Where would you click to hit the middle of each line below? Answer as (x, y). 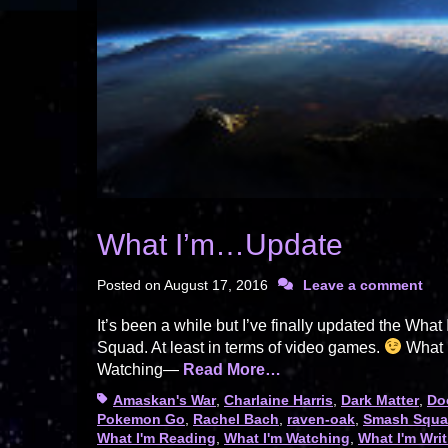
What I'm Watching (287, 437)
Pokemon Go (141, 418)
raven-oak (321, 418)
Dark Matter (380, 399)
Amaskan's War (164, 399)
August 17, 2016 (216, 284)
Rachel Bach (236, 418)
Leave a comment (363, 284)
